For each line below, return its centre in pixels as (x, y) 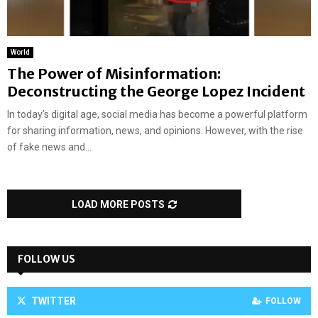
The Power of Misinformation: (114, 74)
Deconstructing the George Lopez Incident (156, 92)
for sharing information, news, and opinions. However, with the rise (155, 131)
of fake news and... (49, 147)
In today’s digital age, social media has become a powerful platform (157, 115)
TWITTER (54, 301)
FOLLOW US (46, 259)
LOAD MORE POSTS (118, 205)
